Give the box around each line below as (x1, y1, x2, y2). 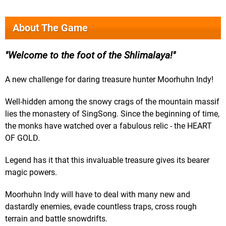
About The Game (13, 22, 88, 34)
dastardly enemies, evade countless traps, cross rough (5, 202, 197, 212)
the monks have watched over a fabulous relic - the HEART (5, 121, 212, 131)
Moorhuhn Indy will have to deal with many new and (5, 190, 190, 200)
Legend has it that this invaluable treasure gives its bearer (5, 155, 209, 165)
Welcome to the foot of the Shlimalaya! (8, 49, 173, 62)
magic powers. (5, 167, 57, 178)
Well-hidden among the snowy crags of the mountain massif (5, 97, 219, 107)
